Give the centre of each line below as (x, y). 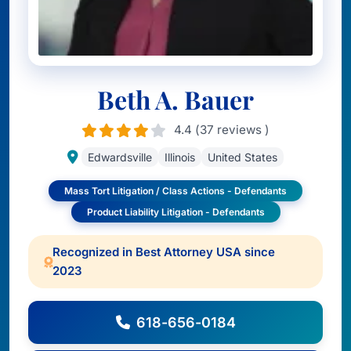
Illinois (180, 157)
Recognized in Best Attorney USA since (164, 252)
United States (242, 157)
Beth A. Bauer (175, 99)
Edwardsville (120, 157)
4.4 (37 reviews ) (222, 130)
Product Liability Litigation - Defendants (175, 212)
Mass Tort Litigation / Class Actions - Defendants (175, 191)
